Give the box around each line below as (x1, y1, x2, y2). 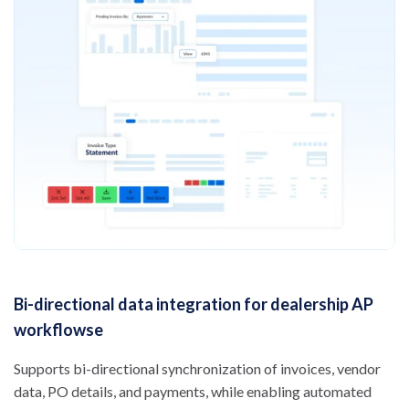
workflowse (14, 320, 103, 341)
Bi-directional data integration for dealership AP (14, 294, 373, 315)
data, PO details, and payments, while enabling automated (14, 383, 372, 401)
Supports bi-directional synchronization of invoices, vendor (14, 360, 381, 378)
